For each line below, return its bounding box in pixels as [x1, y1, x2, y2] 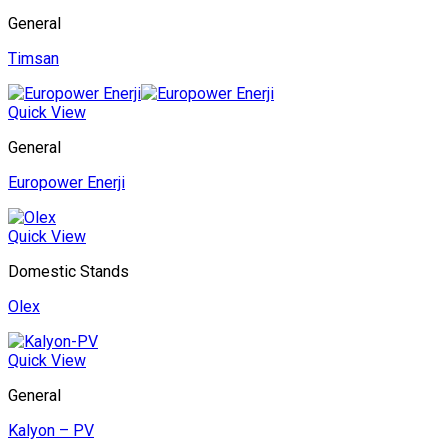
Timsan [8, 49, 59, 69]
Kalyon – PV [8, 421, 94, 441]
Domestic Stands [8, 262, 129, 282]
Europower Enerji [8, 173, 125, 193]
